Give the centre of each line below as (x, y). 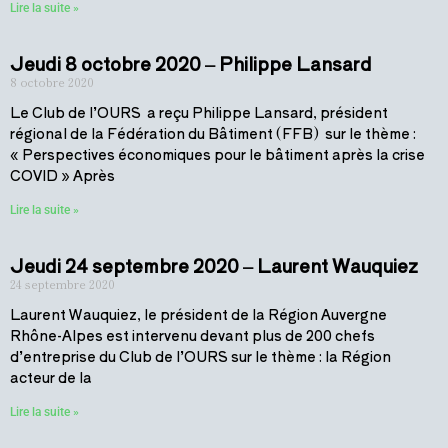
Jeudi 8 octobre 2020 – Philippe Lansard (191, 63)
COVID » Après (62, 175)
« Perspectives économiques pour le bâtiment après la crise (217, 154)
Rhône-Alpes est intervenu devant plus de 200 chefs (192, 335)
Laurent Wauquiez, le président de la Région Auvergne (198, 314)
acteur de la (51, 377)
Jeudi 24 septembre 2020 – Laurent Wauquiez (214, 265)
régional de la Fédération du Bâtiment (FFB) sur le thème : (213, 133)
